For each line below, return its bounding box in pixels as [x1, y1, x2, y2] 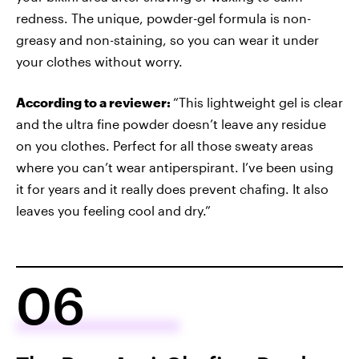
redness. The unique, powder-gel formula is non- [16, 10, 311, 26]
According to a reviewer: [16, 95, 173, 110]
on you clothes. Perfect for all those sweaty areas [16, 138, 313, 153]
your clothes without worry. [16, 54, 183, 69]
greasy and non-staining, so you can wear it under [16, 32, 319, 47]
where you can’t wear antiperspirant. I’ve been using [16, 159, 333, 175]
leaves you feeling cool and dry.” [16, 203, 211, 218]
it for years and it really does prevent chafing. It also [16, 181, 329, 196]
